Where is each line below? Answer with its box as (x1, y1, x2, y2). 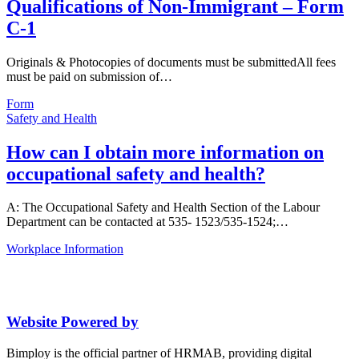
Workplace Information (6, 242, 123, 256)
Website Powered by (6, 313, 139, 331)
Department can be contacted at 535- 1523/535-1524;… (6, 215, 288, 229)
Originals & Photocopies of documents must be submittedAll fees (6, 54, 336, 69)
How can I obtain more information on (6, 141, 324, 163)
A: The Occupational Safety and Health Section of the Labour (6, 200, 320, 215)
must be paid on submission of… (6, 69, 172, 83)
